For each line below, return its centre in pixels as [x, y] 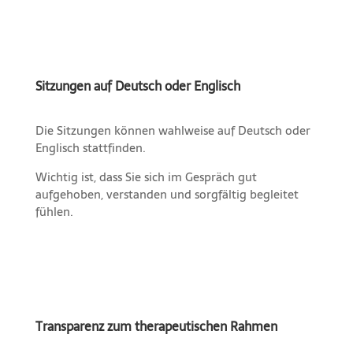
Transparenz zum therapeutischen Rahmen [156, 327]
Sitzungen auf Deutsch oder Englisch [137, 86]
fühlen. [54, 212]
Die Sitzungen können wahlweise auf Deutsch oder [173, 131]
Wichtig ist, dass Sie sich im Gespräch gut [146, 177]
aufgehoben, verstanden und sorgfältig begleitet [167, 195]
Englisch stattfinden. [90, 148]
